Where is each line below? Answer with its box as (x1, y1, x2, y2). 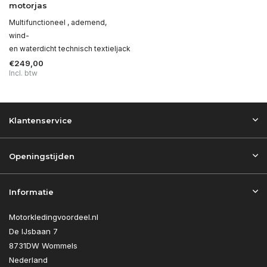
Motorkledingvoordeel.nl (9, 212, 98, 222)
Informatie (9, 187, 54, 197)
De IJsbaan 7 (9, 226, 58, 236)
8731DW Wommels (9, 241, 77, 250)
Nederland (9, 255, 48, 265)
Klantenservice (9, 116, 72, 125)
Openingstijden (9, 151, 74, 161)
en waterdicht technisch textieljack (9, 44, 131, 53)
